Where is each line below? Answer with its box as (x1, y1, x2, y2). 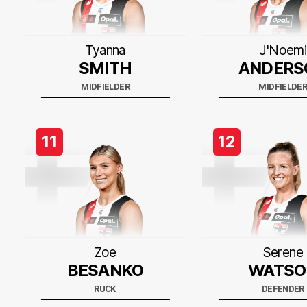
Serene (262, 245, 303, 260)
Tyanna (85, 42, 125, 58)
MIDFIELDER (81, 82, 130, 92)
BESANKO (66, 260, 144, 280)
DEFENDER (261, 284, 304, 294)
